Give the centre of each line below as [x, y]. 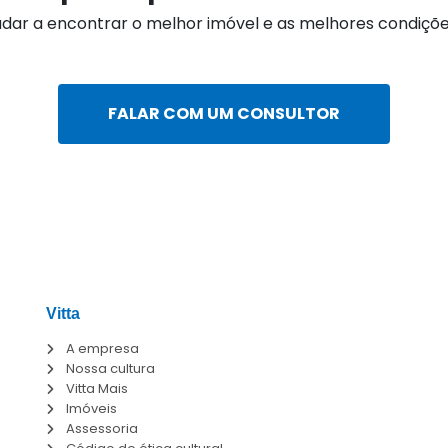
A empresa [102, 349]
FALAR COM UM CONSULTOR [224, 114]
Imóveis [91, 409]
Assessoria [102, 429]
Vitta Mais [97, 389]
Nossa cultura [110, 369]
